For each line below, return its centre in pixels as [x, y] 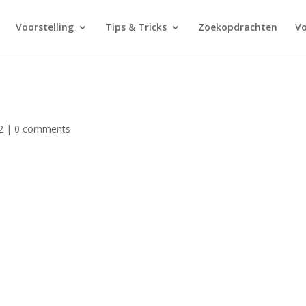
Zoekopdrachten [238, 27]
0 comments [42, 129]
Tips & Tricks [136, 27]
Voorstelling [45, 27]
